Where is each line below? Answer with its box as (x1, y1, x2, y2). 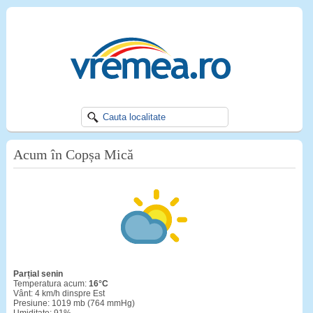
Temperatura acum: (13, 279, 89, 289)
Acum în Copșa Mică (13, 147, 133, 162)
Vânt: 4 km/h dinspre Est (13, 289, 105, 298)
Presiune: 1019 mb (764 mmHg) (13, 298, 135, 308)
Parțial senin (18, 269, 63, 279)
